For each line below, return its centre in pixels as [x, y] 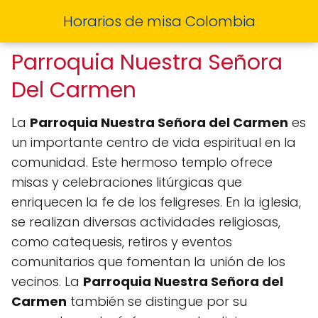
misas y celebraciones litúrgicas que [127, 182]
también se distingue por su [157, 301]
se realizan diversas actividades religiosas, [146, 222]
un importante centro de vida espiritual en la [154, 142]
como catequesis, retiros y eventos [122, 242]
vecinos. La [47, 281]
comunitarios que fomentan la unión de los [148, 262]
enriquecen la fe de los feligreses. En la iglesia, [156, 202]
